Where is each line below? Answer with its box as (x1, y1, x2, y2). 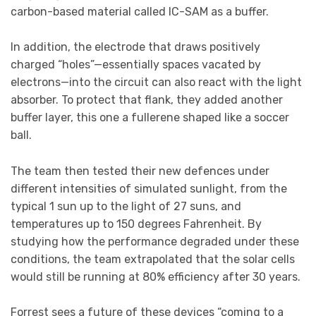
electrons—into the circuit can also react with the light (11, 75, 302, 90)
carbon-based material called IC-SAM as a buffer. (11, 4, 269, 18)
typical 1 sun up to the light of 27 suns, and (11, 199, 241, 213)
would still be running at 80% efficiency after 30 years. (11, 269, 300, 284)
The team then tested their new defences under (11, 164, 269, 178)
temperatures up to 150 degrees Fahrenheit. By (11, 217, 262, 231)
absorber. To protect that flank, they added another (11, 93, 283, 107)
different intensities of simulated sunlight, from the (11, 181, 287, 195)
